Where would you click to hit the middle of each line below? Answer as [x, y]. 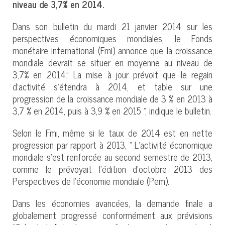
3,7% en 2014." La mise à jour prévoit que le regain [113, 74]
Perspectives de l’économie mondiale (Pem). [91, 181]
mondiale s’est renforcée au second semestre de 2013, [113, 156]
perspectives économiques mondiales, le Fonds [113, 38]
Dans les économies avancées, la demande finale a [113, 203]
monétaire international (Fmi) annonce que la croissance [113, 50]
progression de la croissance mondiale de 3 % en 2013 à [113, 98]
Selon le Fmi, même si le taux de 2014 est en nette [113, 132]
